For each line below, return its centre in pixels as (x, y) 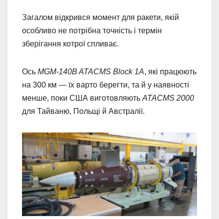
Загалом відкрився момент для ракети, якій (100, 17)
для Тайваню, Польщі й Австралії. (84, 111)
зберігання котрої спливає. (70, 44)
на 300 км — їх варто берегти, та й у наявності (106, 85)
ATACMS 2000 (168, 98)
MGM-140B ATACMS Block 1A (91, 71)
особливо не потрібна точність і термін (92, 30)
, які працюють (170, 71)
